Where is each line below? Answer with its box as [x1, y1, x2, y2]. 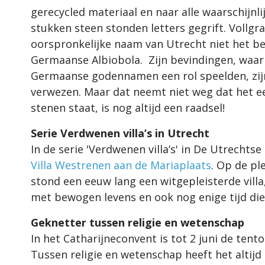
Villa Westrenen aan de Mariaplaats [31, 157, 211, 172]
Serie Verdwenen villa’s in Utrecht [31, 125, 209, 140]
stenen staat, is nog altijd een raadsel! [31, 100, 228, 115]
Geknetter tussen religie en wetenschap [31, 215, 244, 230]
